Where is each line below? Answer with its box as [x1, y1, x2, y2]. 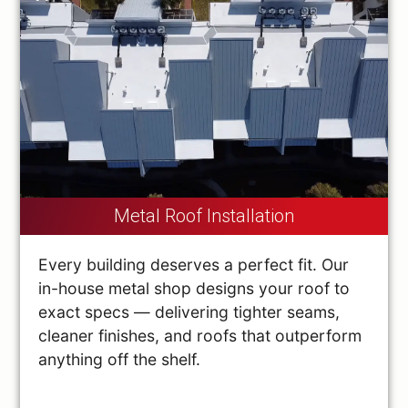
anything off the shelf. [38, 349, 201, 369]
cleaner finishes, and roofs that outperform [38, 325, 362, 345]
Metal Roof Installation [114, 205, 294, 228]
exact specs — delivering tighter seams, [38, 301, 341, 321]
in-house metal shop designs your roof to [38, 278, 351, 298]
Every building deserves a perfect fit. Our [38, 254, 350, 274]
